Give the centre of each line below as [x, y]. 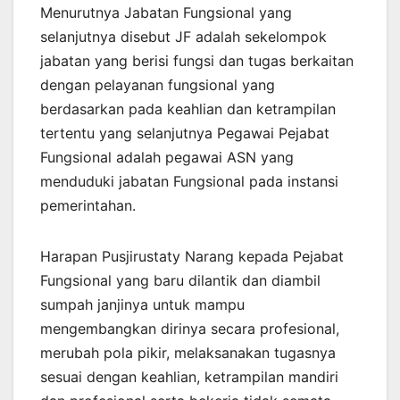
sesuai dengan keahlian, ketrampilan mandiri [189, 377]
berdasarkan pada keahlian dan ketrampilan [188, 109]
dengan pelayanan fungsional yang [158, 85]
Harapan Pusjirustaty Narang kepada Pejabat [192, 257]
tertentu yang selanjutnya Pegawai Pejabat [185, 133]
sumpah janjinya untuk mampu [142, 305]
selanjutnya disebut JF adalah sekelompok [183, 37]
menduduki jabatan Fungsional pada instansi [189, 182]
